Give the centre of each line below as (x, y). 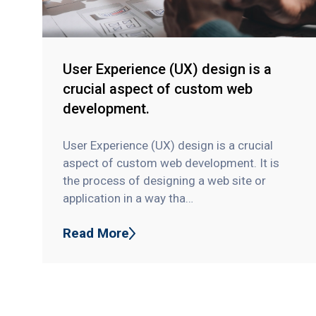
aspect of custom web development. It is (171, 163)
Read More (96, 233)
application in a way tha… (128, 198)
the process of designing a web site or (165, 180)
